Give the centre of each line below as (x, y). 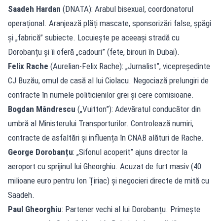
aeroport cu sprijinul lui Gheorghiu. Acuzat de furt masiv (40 (105, 166)
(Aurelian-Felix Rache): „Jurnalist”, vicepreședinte (129, 66)
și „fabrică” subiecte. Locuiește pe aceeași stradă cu (94, 37)
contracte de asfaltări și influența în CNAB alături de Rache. (106, 137)
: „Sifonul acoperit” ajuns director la (130, 152)
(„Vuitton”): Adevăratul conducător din (138, 109)
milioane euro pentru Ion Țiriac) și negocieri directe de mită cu (109, 180)
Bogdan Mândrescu (42, 109)
